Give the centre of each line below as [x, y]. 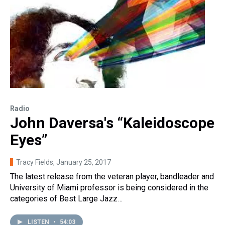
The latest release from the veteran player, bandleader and [112, 177]
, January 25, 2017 [82, 162]
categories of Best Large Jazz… [66, 199]
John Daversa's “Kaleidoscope [112, 123]
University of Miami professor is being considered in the [109, 188]
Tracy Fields [35, 162]
